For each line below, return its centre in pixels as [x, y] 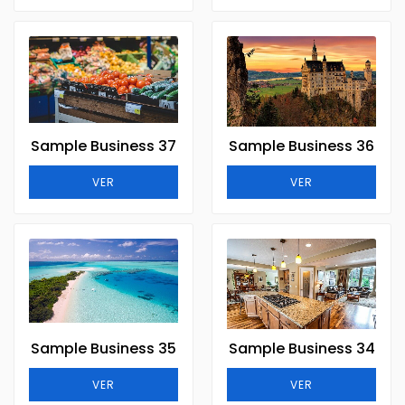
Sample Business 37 [104, 146]
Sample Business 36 [301, 146]
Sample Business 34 [301, 348]
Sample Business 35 [104, 348]
